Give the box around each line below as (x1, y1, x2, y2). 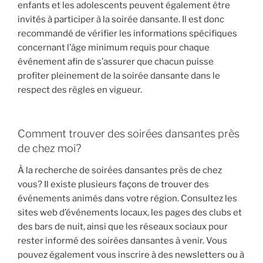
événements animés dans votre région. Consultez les (18, 193, 237, 204)
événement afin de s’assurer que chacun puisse (18, 56, 214, 68)
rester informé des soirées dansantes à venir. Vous (18, 235, 227, 247)
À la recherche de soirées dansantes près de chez (18, 165, 222, 176)
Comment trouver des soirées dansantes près (18, 127, 240, 140)
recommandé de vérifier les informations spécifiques (18, 28, 237, 39)
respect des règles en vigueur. (18, 85, 142, 96)
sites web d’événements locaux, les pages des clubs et (18, 207, 242, 218)
